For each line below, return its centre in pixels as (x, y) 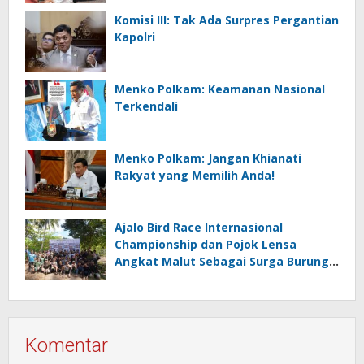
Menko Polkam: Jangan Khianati (208, 158)
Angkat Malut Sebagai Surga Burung (222, 262)
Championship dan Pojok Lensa (206, 245)
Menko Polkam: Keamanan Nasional (220, 89)
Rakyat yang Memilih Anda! (195, 175)
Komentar (67, 346)
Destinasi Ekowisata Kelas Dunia (210, 279)
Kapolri (135, 37)
